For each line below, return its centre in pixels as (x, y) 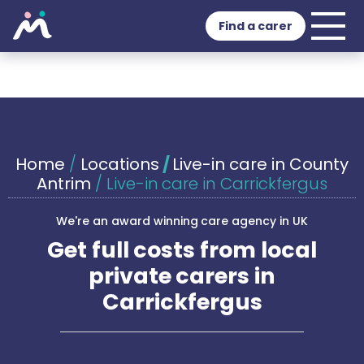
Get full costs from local (182, 250)
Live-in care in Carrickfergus (217, 184)
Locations (119, 164)
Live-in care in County (260, 164)
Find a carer (256, 26)
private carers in (182, 276)
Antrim (63, 184)
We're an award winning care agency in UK (182, 221)
